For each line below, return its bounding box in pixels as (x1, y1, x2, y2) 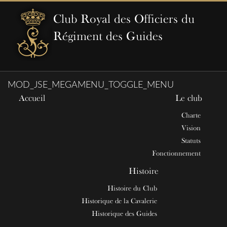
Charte (181, 111, 201, 119)
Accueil (19, 93, 45, 102)
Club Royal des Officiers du (53, 12, 195, 25)
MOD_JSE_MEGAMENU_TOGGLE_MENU (8, 81, 174, 90)
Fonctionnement (152, 149, 201, 157)
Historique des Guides (92, 209, 157, 217)
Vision (181, 124, 201, 132)
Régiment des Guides (53, 29, 163, 43)
